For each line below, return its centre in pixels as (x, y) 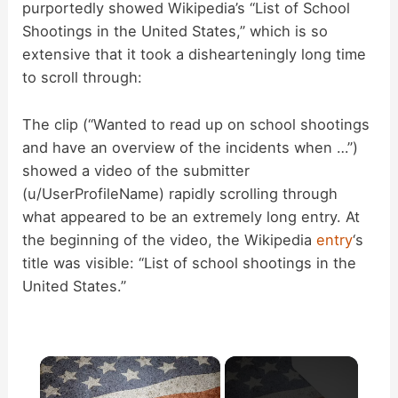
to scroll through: (83, 78)
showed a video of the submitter (136, 170)
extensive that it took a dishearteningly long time (195, 55)
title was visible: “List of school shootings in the (190, 263)
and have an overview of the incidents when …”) (191, 147)
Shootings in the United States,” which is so (175, 32)
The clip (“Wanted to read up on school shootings (196, 124)
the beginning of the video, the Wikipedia (170, 239)
